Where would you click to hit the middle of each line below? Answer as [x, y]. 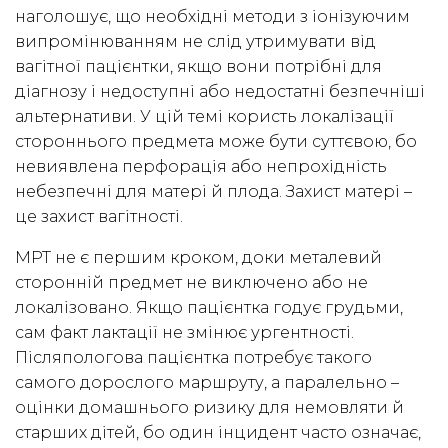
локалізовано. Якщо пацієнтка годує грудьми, [209, 308]
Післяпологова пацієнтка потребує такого [193, 358]
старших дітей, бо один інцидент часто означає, [218, 433]
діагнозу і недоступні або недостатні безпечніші [220, 92]
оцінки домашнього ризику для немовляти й [209, 408]
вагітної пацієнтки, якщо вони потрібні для [198, 67]
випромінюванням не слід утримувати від [195, 42]
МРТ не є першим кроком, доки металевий [198, 258]
